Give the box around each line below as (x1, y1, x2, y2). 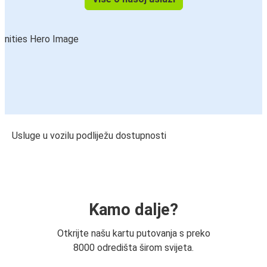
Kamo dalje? (89, 200, 178, 220)
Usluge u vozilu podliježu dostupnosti (12, 130, 166, 142)
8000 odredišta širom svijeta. (73, 242, 194, 254)
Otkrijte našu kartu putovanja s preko (57, 228, 210, 240)
